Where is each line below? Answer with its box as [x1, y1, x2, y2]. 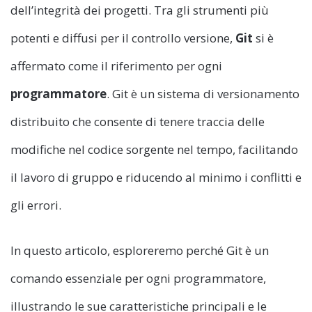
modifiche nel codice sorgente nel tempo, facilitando [10, 141, 298, 157]
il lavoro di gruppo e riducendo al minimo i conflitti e [10, 169, 302, 185]
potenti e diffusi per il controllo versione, [10, 29, 235, 46]
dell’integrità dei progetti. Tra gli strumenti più [10, 1, 269, 18]
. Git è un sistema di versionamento [107, 85, 299, 102]
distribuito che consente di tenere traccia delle [10, 113, 265, 130]
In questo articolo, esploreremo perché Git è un [10, 242, 269, 258]
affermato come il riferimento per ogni [10, 57, 222, 74]
